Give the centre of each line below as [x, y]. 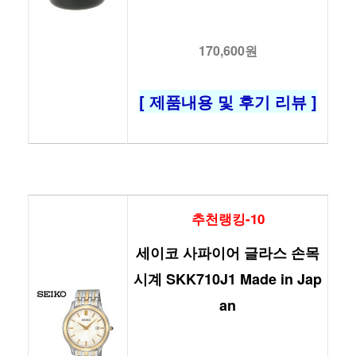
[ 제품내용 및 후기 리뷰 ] [228, 102]
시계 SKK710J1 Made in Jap [228, 279]
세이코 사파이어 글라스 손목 [228, 252]
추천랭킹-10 [228, 218]
